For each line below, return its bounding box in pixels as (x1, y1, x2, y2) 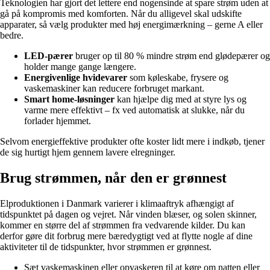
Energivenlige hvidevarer (24, 72, 127, 83)
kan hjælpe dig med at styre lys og (115, 94, 246, 105)
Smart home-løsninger (24, 94, 115, 105)
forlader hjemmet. (24, 116, 91, 127)
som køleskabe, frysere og (127, 72, 228, 83)
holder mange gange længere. (24, 61, 136, 72)
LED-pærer (24, 51, 73, 61)
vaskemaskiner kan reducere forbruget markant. (24, 83, 204, 94)
